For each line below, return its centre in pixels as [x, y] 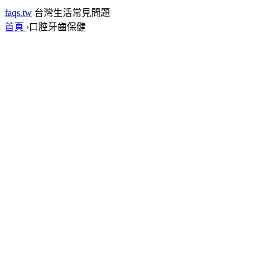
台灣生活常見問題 [72, 13]
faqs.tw [18, 13]
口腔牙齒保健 [57, 27]
